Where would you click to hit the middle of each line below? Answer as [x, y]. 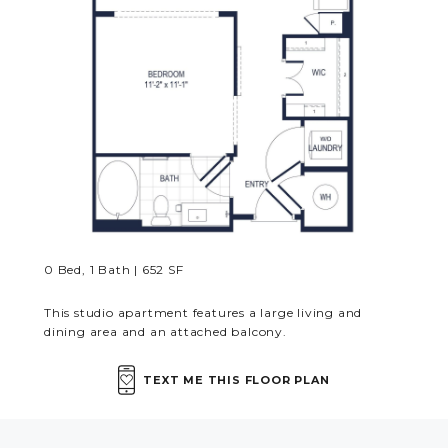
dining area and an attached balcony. [165, 331]
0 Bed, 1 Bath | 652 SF [114, 269]
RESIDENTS [171, 79]
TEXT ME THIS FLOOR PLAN [236, 379]
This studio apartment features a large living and [203, 312]
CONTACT [157, 138]
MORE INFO [171, 18]
